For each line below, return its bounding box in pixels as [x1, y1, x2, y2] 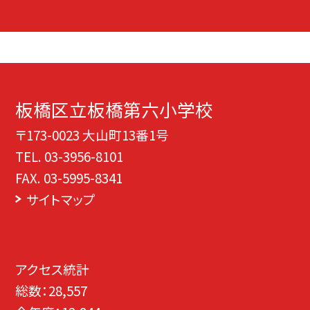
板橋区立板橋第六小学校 [15, 96, 214, 122]
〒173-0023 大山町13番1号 [15, 125, 170, 145]
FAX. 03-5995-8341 [15, 168, 123, 188]
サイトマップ [26, 190, 95, 209]
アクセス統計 [15, 259, 90, 278]
